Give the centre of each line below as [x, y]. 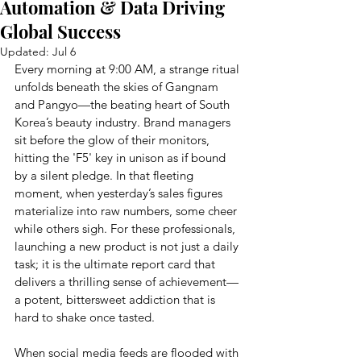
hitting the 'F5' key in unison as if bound [122, 158]
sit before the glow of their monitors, [114, 140]
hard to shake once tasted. [85, 317]
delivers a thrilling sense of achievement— [127, 282]
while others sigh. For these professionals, [127, 228]
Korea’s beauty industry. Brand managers [124, 122]
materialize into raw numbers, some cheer [127, 211]
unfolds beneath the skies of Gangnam [118, 87]
